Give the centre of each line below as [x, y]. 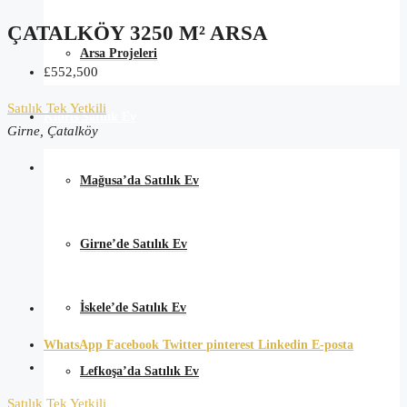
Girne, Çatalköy [53, 131]
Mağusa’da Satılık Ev [139, 180]
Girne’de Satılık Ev [134, 244]
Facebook [134, 345]
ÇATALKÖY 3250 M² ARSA [138, 33]
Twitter [184, 345]
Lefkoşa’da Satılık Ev [139, 371]
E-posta [333, 345]
